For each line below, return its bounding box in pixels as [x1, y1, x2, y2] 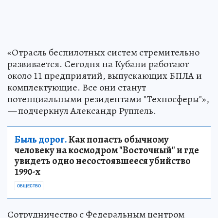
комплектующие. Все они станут [7, 81, 146, 94]
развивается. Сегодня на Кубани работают [7, 57, 189, 71]
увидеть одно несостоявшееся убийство [15, 154, 191, 168]
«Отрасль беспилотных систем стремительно [7, 46, 200, 59]
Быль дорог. [15, 133, 67, 146]
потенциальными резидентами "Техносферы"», [7, 92, 209, 106]
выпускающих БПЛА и [106, 69, 202, 83]
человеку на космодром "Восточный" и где [15, 144, 199, 157]
